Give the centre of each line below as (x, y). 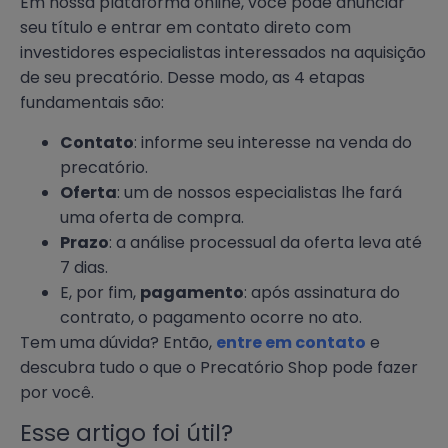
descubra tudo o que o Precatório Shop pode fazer (219, 367)
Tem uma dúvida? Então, (118, 342)
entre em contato (291, 342)
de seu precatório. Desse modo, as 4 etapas (192, 78)
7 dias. (84, 267)
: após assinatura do (322, 292)
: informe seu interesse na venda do (273, 142)
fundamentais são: (92, 103)
